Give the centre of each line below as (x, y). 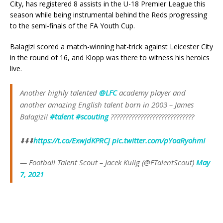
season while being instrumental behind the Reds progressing (109, 15)
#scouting (92, 117)
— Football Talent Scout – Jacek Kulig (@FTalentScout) (108, 163)
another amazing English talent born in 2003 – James (107, 105)
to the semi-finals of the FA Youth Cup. (73, 26)
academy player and (151, 93)
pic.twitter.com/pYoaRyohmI (159, 141)
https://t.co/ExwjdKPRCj (72, 141)
